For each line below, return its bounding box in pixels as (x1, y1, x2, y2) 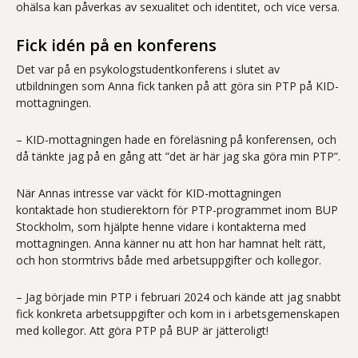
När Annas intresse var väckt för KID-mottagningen (16, 185, 281, 201)
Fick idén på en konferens (16, 34, 217, 56)
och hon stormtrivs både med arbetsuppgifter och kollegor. (16, 252, 321, 268)
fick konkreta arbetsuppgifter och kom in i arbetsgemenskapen (16, 305, 340, 321)
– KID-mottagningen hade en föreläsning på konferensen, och (16, 131, 336, 147)
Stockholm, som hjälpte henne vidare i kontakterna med (16, 218, 306, 234)
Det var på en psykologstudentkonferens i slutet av (16, 61, 280, 77)
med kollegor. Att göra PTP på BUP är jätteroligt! (16, 322, 268, 338)
